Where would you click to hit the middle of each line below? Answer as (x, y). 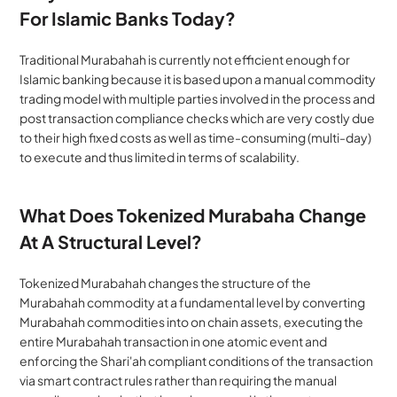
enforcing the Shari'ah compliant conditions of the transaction (197, 360)
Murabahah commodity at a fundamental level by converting (193, 302)
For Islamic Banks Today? (128, 18)
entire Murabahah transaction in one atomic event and (174, 341)
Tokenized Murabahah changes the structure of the (166, 282)
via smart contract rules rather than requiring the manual (179, 380)
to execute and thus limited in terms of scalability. (160, 156)
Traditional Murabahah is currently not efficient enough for (185, 59)
